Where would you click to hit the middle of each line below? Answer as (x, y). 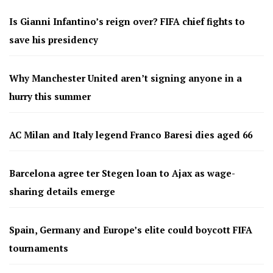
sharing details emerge (62, 191)
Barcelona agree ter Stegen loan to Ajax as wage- (122, 173)
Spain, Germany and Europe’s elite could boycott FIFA (131, 229)
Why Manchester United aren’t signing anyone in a (126, 78)
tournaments (39, 248)
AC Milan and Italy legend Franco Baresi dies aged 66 (131, 134)
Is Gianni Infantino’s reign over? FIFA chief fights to (127, 21)
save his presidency (54, 39)
